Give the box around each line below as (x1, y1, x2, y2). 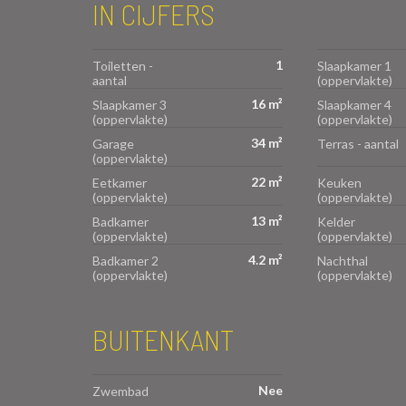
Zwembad (92, 382, 149, 399)
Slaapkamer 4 (316, 96, 391, 112)
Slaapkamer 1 (316, 57, 391, 73)
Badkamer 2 (92, 252, 159, 268)
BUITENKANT (92, 321, 234, 356)
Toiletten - (92, 57, 153, 73)
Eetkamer (92, 174, 147, 190)
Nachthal (316, 252, 368, 268)
